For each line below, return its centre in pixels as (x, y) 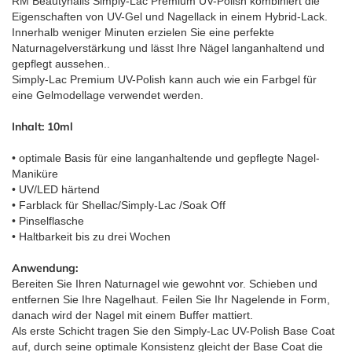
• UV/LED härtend (57, 190)
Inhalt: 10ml (42, 127)
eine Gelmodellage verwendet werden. (112, 95)
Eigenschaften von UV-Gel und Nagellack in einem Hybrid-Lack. (171, 17)
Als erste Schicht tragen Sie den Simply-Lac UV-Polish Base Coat (173, 331)
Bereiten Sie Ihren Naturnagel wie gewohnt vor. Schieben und (165, 284)
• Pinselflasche (48, 221)
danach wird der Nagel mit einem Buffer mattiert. (132, 315)
